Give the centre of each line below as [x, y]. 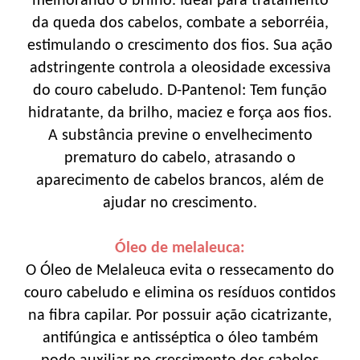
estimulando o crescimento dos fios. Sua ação [180, 45]
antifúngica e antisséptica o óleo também [180, 338]
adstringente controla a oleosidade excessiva [180, 68]
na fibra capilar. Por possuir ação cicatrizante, [180, 315]
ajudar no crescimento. [180, 203]
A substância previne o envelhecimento [180, 135]
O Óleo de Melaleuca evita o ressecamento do [180, 270]
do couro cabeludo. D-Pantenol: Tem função [180, 90]
